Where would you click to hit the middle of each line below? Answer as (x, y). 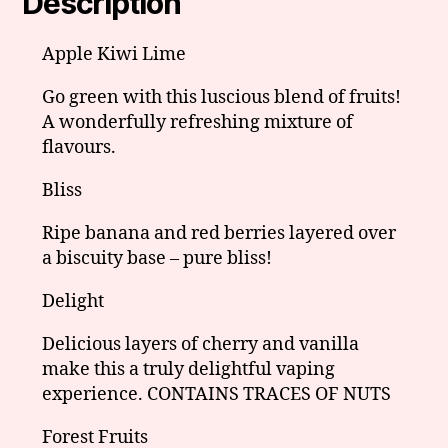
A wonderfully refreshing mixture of (198, 122)
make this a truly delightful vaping (189, 369)
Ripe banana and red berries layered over (219, 233)
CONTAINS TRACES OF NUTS (269, 394)
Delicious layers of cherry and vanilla (201, 344)
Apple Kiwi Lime (114, 54)
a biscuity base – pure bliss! (157, 258)
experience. (95, 394)
